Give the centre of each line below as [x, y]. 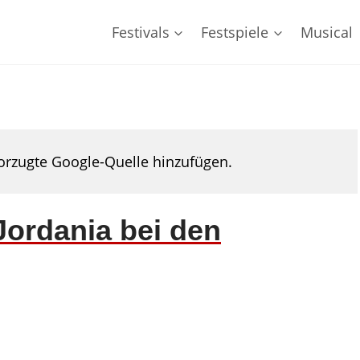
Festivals [140, 32]
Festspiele [235, 32]
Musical [327, 32]
